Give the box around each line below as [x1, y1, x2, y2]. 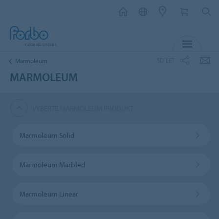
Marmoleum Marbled [19, 159, 85, 169]
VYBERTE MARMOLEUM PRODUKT [32, 103, 134, 113]
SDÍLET [157, 56, 175, 64]
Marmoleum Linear [19, 189, 78, 198]
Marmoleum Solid [19, 130, 74, 140]
